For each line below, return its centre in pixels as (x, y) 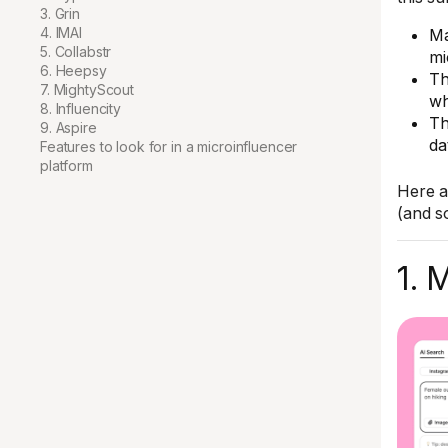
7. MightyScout (87, 89)
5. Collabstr (76, 51)
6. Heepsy (73, 70)
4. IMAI (61, 32)
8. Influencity (81, 108)
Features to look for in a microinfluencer (169, 146)
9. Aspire (68, 127)
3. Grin (60, 13)
